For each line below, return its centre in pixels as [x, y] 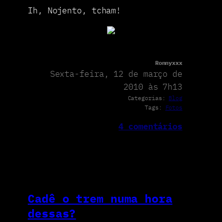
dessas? [52, 213]
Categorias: [148, 98]
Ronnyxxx [168, 62]
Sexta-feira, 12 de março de [116, 74]
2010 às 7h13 [153, 86]
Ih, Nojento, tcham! [75, 10]
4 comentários [150, 127]
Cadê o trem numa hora [100, 198]
